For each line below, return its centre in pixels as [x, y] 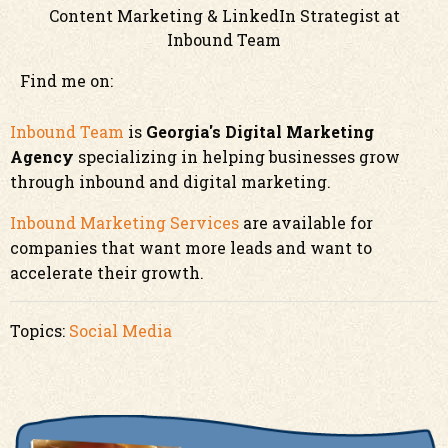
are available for [306, 222]
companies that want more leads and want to [191, 247]
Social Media [120, 330]
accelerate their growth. [107, 272]
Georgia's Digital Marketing [260, 131]
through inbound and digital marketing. [170, 181]
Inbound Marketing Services [124, 222]
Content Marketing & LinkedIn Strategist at [224, 15]
